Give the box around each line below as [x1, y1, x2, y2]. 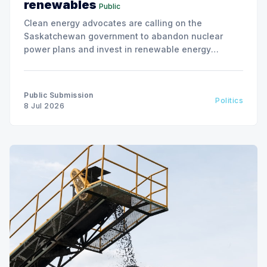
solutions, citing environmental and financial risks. [24, 57, 235, 67]
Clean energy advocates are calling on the [24, 17, 202, 28]
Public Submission [24, 90, 94, 100]
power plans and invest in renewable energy [24, 44, 211, 54]
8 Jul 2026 [24, 101, 64, 110]
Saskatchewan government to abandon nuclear [24, 30, 223, 41]
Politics [215, 95, 243, 105]
